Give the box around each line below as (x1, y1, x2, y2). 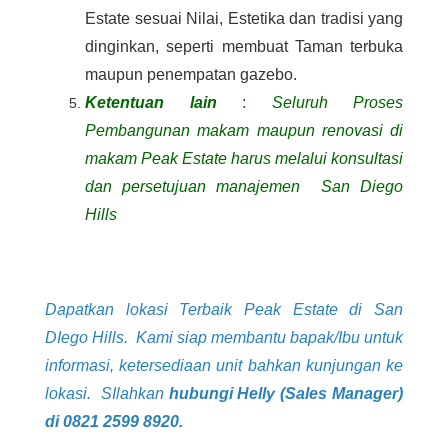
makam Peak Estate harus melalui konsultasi (85, 150, 403, 168)
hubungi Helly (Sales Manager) (168, 385, 403, 403)
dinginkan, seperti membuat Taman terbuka (85, 38, 403, 56)
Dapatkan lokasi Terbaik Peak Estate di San (45, 301, 403, 319)
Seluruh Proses (271, 94, 403, 112)
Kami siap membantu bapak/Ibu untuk (136, 329, 403, 347)
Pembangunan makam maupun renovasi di (85, 122, 403, 140)
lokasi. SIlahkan (45, 385, 169, 403)
